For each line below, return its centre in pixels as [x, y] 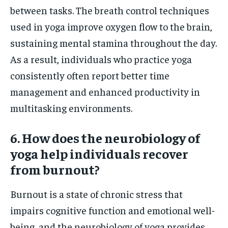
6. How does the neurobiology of [105, 138]
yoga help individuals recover [99, 154]
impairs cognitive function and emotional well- [112, 210]
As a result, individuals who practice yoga [101, 59]
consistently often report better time [90, 75]
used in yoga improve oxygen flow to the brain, [111, 26]
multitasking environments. [71, 108]
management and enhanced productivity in [105, 92]
